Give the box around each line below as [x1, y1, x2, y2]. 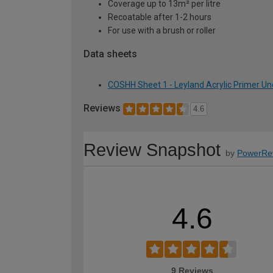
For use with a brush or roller [108, 25, 216, 35]
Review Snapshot [83, 140, 221, 160]
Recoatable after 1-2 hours [108, 12, 211, 22]
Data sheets [83, 48, 137, 60]
